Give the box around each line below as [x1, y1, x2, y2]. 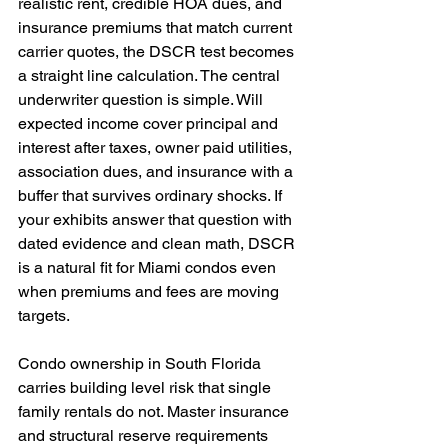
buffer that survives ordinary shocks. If [18, 186, 286, 205]
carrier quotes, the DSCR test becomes [18, 42, 298, 61]
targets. [18, 306, 70, 325]
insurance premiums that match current [18, 18, 296, 37]
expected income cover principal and [18, 114, 282, 133]
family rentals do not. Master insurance [18, 402, 293, 421]
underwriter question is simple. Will [18, 90, 267, 109]
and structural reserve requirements [18, 426, 272, 445]
